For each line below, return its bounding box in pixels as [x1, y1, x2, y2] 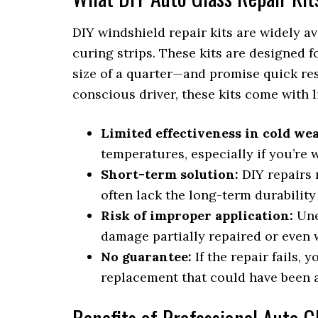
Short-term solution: [101, 166, 238, 183]
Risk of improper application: [101, 207, 293, 224]
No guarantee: [101, 248, 192, 265]
